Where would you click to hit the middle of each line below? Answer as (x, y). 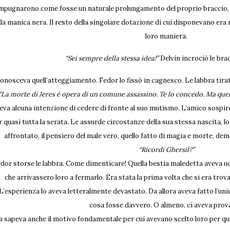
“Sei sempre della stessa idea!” (112, 58)
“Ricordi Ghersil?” (166, 150)
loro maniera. (166, 36)
